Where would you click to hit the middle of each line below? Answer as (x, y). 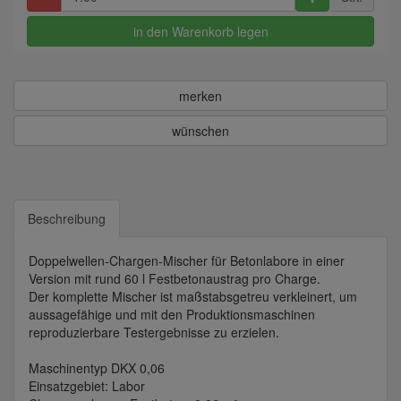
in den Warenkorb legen (200, 32)
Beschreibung (67, 219)
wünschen (200, 131)
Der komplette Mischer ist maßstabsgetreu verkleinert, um (193, 297)
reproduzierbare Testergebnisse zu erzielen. (154, 333)
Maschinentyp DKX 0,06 (97, 368)
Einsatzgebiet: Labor (87, 386)
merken (200, 96)
